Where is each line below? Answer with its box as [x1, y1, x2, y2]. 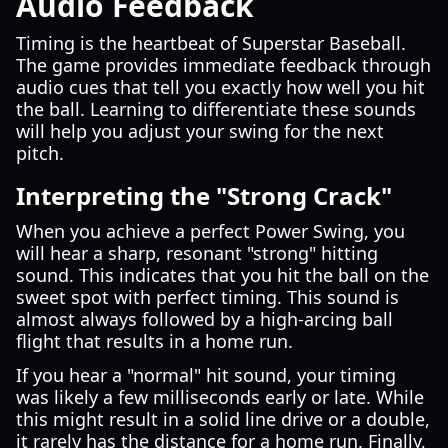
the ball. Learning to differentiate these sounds [16, 97, 416, 121]
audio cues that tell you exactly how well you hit [16, 75, 425, 99]
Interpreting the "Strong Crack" [16, 179, 392, 212]
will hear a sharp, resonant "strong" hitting [16, 241, 378, 265]
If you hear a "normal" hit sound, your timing [16, 363, 396, 387]
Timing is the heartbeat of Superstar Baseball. [16, 31, 406, 55]
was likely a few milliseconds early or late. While [16, 385, 424, 409]
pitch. [16, 141, 64, 165]
